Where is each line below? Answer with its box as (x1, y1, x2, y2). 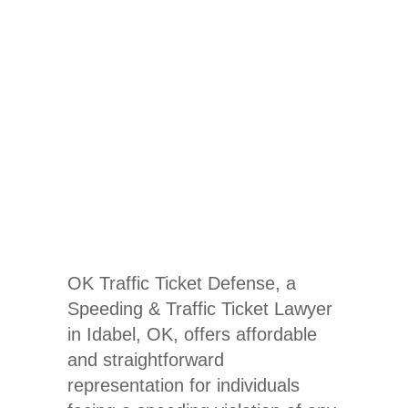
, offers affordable (173, 323, 317, 344)
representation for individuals (67, 374, 300, 395)
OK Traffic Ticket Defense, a (67, 272, 296, 293)
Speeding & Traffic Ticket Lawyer (67, 298, 332, 319)
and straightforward (67, 349, 224, 370)
